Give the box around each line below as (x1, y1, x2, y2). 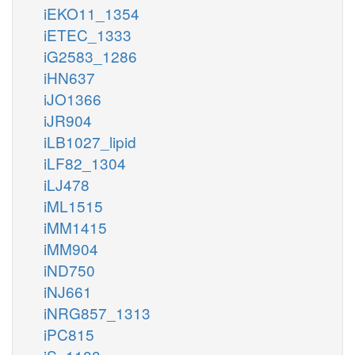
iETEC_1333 (44, 23, 132, 45)
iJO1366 (44, 87, 101, 109)
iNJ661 (44, 280, 92, 302)
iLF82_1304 (44, 151, 126, 174)
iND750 (44, 258, 95, 281)
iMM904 (44, 237, 98, 259)
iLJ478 (44, 173, 90, 195)
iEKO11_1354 (44, 2, 139, 24)
